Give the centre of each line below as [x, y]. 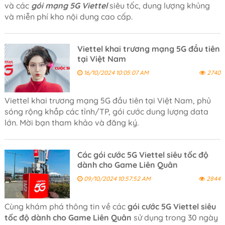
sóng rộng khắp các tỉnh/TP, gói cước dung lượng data [106, 111]
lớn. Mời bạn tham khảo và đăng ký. [72, 122]
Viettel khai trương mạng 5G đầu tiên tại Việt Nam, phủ [107, 100]
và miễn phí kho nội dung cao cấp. [69, 17]
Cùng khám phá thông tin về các [65, 206]
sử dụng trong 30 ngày [175, 217]
